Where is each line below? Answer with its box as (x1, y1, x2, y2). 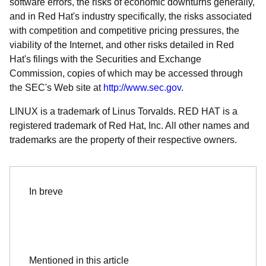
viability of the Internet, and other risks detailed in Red (9, 40, 234, 50)
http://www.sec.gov (103, 83, 181, 93)
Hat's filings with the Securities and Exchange (9, 54, 201, 64)
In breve (29, 186, 63, 197)
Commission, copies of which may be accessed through (9, 68, 243, 78)
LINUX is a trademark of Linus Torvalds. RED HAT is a (9, 106, 237, 116)
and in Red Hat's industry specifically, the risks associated (9, 11, 252, 21)
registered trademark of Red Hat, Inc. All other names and (9, 121, 249, 131)
